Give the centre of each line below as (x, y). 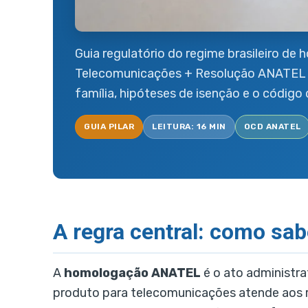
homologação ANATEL (132, 273)
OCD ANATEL (272, 126)
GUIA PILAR (109, 126)
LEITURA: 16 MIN (189, 126)
